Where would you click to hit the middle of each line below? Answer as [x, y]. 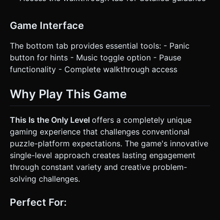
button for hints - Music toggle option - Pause [96, 58]
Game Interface [47, 26]
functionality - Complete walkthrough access [94, 69]
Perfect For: [38, 202]
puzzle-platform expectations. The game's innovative [109, 143]
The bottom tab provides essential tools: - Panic [100, 46]
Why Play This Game [68, 94]
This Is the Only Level [51, 120]
